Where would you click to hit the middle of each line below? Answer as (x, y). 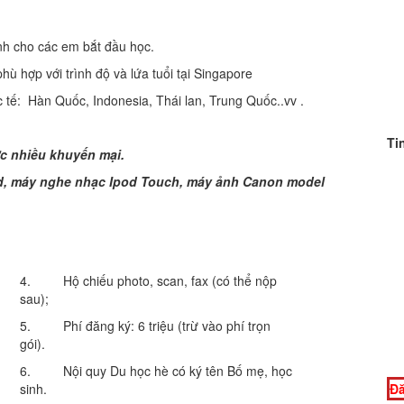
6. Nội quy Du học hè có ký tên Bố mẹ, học (156, 371)
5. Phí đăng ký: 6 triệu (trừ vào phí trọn (145, 326)
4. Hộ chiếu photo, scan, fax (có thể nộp (148, 280)
